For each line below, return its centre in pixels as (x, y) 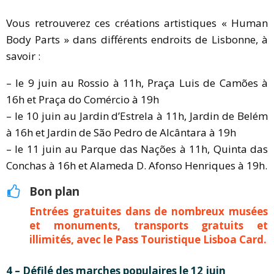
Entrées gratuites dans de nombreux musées (149, 212)
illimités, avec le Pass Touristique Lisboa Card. (148, 240)
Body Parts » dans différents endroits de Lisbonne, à (137, 39)
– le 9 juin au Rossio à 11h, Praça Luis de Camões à (137, 83)
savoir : (23, 56)
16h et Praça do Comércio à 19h (83, 99)
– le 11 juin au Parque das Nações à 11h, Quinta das (137, 149)
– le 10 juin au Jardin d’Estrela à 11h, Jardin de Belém (137, 116)
